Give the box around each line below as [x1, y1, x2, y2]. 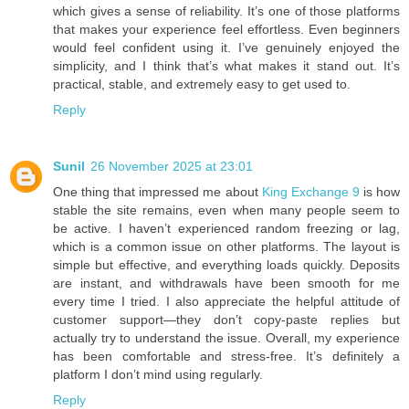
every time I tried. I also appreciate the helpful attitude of [53, 293, 400, 309]
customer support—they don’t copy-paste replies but [53, 311, 400, 327]
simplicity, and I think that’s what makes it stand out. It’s [53, 58, 400, 73]
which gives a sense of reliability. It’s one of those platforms [53, 3, 400, 18]
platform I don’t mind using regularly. [53, 366, 263, 382]
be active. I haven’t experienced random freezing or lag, [53, 220, 400, 236]
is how [359, 184, 401, 199]
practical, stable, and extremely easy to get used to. [53, 76, 351, 91]
